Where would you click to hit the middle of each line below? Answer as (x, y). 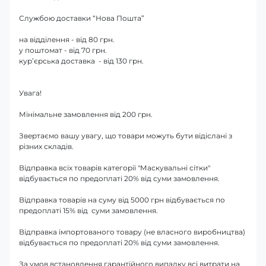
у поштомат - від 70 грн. (63, 50)
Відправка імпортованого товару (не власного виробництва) (132, 232)
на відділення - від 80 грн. (67, 39)
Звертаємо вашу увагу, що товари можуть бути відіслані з (126, 135)
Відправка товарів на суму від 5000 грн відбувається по (122, 199)
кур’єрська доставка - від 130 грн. (81, 61)
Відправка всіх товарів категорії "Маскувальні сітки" (115, 167)
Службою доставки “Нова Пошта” (82, 18)
